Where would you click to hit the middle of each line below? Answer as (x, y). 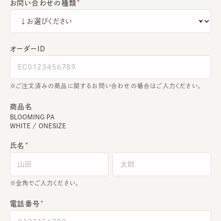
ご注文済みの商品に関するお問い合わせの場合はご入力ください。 (109, 86)
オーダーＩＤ (28, 49)
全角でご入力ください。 (48, 183)
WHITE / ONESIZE (38, 126)
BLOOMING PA (32, 117)
